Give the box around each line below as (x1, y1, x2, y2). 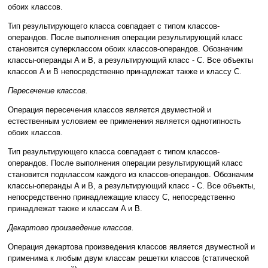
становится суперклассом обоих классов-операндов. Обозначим (8, 44, 243, 54)
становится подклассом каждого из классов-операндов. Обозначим (8, 170, 254, 179)
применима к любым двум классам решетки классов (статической (8, 254, 249, 263)
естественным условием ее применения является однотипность (8, 117, 241, 126)
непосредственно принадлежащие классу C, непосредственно (8, 193, 235, 202)
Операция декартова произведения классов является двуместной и (8, 242, 255, 252)
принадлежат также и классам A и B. (8, 204, 142, 214)
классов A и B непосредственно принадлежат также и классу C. (8, 67, 242, 77)
